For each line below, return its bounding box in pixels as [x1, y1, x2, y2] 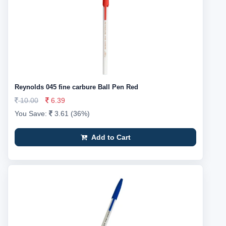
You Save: [15, 109, 49, 118]
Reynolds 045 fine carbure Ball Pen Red [15, 83, 138, 91]
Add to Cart [89, 133, 131, 141]
